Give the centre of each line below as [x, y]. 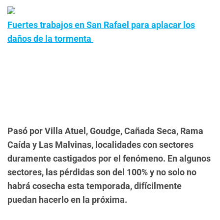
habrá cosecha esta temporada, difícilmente [95, 186]
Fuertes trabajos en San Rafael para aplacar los [101, 25]
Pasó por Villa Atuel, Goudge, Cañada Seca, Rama [105, 131]
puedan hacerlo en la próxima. [67, 200]
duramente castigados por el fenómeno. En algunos [109, 158]
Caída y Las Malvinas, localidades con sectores [100, 145]
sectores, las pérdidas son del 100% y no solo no [102, 172]
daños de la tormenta [50, 39]
